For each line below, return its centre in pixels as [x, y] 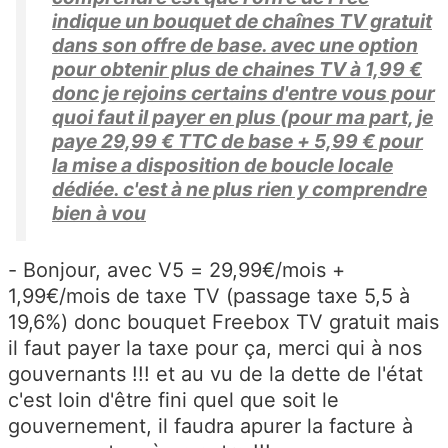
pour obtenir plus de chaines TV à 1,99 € [237, 69]
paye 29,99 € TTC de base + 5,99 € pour [237, 141]
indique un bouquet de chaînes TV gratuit [242, 21]
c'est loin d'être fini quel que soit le [173, 400]
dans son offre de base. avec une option [235, 45]
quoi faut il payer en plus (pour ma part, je [242, 117]
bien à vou [99, 213]
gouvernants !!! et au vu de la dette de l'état [215, 374]
